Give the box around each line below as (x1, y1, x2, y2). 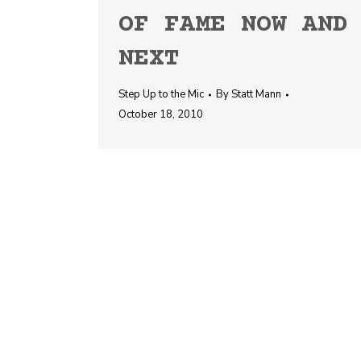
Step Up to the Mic (118, 87, 204, 102)
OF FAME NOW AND (118, 11, 348, 39)
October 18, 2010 (118, 107, 203, 122)
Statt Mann (231, 87, 281, 102)
